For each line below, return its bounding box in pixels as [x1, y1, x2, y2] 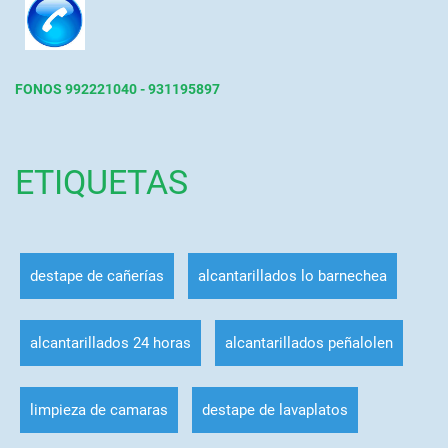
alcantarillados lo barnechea [197, 266, 387, 285]
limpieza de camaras [29, 400, 168, 419]
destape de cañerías [29, 266, 164, 285]
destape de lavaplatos [201, 400, 348, 419]
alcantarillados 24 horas [29, 333, 191, 352]
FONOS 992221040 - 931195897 [14, 81, 220, 98]
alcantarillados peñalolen [224, 333, 393, 352]
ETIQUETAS [14, 163, 188, 203]
